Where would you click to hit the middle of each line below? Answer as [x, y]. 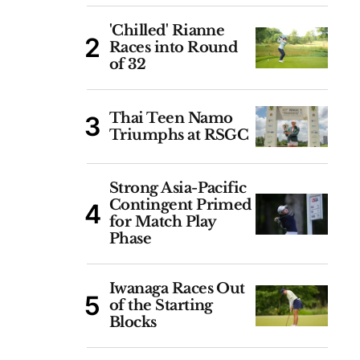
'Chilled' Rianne [167, 31]
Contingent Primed [180, 205]
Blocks [133, 322]
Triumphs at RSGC [179, 135]
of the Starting [161, 305]
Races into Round [174, 47]
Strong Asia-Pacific [178, 188]
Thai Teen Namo [171, 118]
